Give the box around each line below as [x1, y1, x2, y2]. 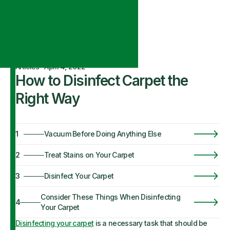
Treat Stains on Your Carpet [44, 150, 135, 159]
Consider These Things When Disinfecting [41, 193, 181, 201]
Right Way [15, 90, 80, 107]
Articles [15, 62, 40, 71]
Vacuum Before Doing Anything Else [44, 129, 161, 138]
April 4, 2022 [44, 62, 86, 71]
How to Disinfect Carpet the [15, 72, 188, 89]
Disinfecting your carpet [15, 219, 94, 227]
